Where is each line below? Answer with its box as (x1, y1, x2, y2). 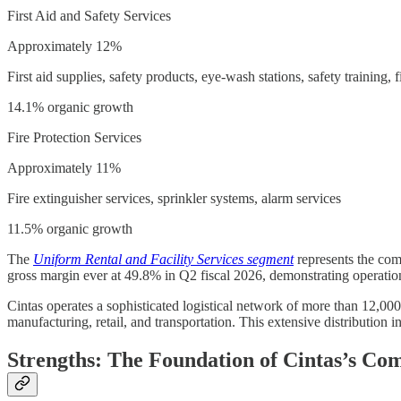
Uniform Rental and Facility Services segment (33, 251, 294, 267)
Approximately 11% (7, 159, 121, 175)
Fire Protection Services (7, 129, 141, 145)
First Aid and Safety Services (7, 7, 171, 23)
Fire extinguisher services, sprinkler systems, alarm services (7, 190, 341, 206)
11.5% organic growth (7, 220, 132, 236)
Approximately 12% (7, 38, 122, 54)
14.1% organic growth (7, 98, 133, 115)
